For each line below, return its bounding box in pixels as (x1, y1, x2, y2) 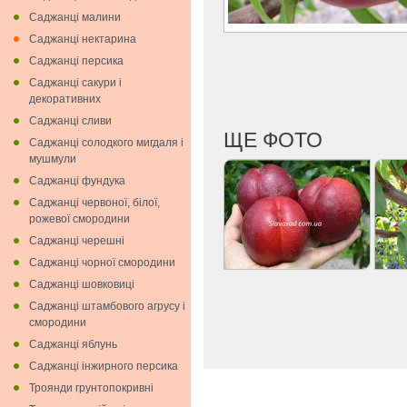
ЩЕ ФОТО (223, 128, 323, 152)
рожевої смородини (29, 213, 130, 225)
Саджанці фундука (29, 174, 125, 187)
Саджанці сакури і (29, 76, 122, 89)
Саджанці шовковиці (29, 278, 134, 291)
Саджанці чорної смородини (29, 256, 175, 269)
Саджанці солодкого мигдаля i (29, 136, 184, 149)
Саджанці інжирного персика (29, 360, 178, 372)
